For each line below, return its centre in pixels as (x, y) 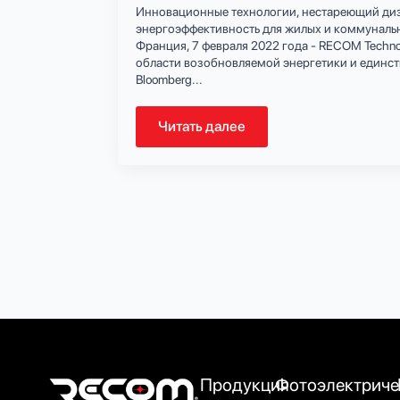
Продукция (244, 385)
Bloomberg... (169, 80)
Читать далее (202, 127)
